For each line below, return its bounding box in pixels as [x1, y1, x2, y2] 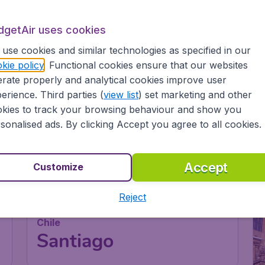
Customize [33, 161, 84, 173]
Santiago [37, 228, 114, 254]
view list [103, 88, 138, 101]
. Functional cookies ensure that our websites [43, 59, 248, 71]
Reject [118, 190, 146, 203]
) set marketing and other [138, 88, 252, 101]
